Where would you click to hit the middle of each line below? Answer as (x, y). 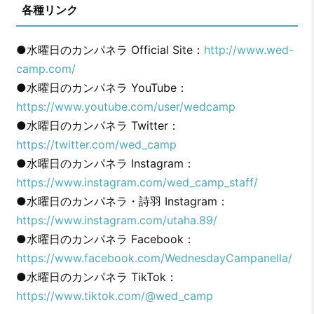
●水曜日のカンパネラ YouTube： (102, 87)
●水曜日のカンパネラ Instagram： (105, 163)
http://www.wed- (248, 49)
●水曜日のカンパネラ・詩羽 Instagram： (122, 201)
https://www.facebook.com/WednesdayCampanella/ (154, 258)
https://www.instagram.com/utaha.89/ (116, 220)
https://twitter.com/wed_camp (96, 144)
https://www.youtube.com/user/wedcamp (125, 106)
